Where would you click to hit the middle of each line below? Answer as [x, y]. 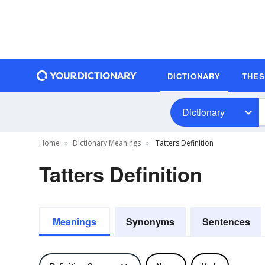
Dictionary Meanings [107, 143]
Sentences [226, 222]
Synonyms [150, 222]
